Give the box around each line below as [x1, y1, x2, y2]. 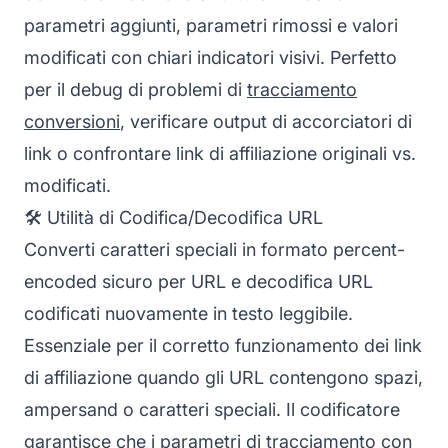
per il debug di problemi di [24, 78, 247, 100]
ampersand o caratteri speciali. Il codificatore [24, 398, 400, 420]
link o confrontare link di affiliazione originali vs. [24, 142, 416, 164]
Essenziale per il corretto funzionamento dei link [24, 334, 422, 356]
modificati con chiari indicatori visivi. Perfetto [24, 46, 397, 68]
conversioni [24, 110, 120, 132]
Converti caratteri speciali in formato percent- [24, 238, 405, 260]
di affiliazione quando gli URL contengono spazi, [24, 366, 423, 388]
